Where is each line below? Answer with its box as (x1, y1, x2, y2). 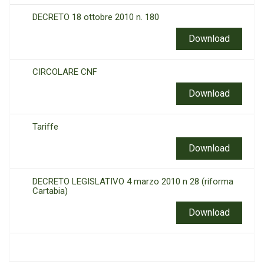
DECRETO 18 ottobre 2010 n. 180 (32, 12, 159, 22)
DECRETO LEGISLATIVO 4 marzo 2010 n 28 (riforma (32, 176, 233, 187)
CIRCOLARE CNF (32, 67, 97, 77)
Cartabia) (32, 186, 68, 196)
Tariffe (32, 121, 58, 132)
